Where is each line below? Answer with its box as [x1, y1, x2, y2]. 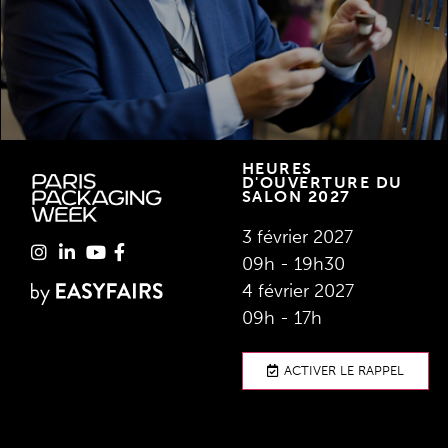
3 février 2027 [241, 225, 353, 248]
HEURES [241, 158, 313, 178]
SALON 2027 [241, 186, 351, 206]
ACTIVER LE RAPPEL [283, 362, 404, 378]
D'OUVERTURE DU [241, 172, 403, 192]
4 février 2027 [241, 279, 354, 302]
